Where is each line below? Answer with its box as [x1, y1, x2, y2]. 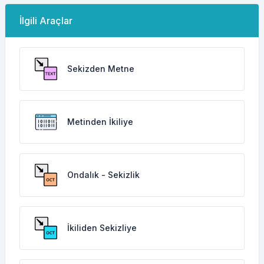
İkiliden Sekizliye [67, 223, 137, 233]
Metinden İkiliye [67, 117, 133, 127]
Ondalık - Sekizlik [67, 170, 140, 180]
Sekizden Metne [67, 64, 134, 74]
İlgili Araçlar [19, 15, 72, 27]
